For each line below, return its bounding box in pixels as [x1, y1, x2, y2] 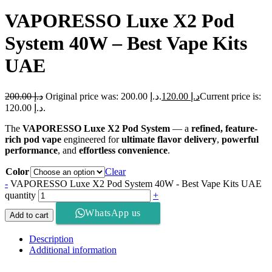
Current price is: [200, 90, 261, 101]
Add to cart [10, 210, 49, 220]
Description [29, 233, 73, 244]
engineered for [61, 134, 121, 144]
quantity [5, 189, 36, 200]
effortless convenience [79, 144, 168, 155]
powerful [222, 134, 259, 144]
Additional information [29, 244, 117, 255]
